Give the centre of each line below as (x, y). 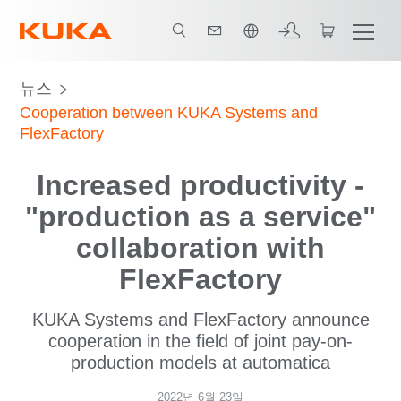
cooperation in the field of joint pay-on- (200, 341)
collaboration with (200, 248)
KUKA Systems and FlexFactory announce (200, 320)
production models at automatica (200, 363)
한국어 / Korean (102, 17)
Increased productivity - (200, 185)
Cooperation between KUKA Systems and (169, 113)
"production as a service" (200, 217)
